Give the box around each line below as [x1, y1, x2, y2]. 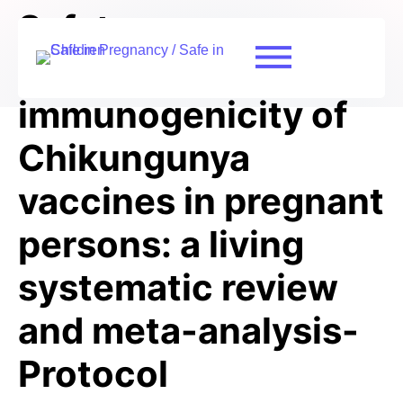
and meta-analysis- [18, 309, 359, 353]
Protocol [18, 352, 168, 396]
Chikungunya [18, 136, 250, 180]
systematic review [18, 265, 338, 309]
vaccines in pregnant [18, 179, 384, 223]
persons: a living [18, 222, 304, 266]
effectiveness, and [18, 49, 342, 94]
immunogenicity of [18, 93, 347, 137]
